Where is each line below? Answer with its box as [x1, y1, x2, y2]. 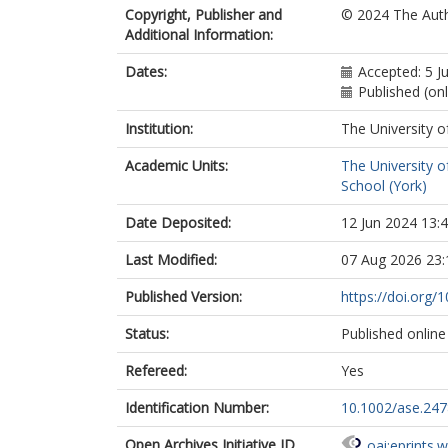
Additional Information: [125, 25, 273, 44]
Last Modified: [125, 250, 217, 269]
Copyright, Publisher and [125, 5, 282, 24]
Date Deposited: [125, 213, 231, 232]
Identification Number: [125, 398, 269, 417]
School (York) [341, 176, 427, 195]
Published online [341, 324, 446, 343]
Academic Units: [125, 156, 228, 175]
